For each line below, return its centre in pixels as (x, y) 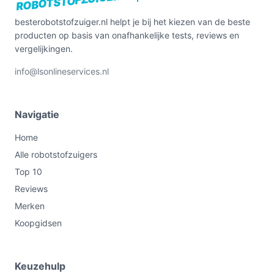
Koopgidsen (38, 223)
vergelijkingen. (44, 49)
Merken (30, 206)
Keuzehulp (40, 266)
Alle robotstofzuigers (56, 154)
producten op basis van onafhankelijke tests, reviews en (127, 35)
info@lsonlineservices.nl (62, 71)
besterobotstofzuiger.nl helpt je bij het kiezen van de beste (132, 22)
